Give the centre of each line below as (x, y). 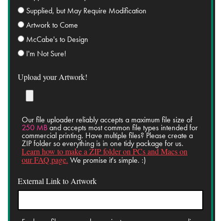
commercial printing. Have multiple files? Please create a (107, 135)
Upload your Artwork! (53, 76)
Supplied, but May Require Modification (86, 10)
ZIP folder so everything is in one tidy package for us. (103, 143)
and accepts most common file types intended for (123, 127)
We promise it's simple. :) (107, 160)
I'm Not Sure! (46, 53)
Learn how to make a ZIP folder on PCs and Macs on (105, 151)
